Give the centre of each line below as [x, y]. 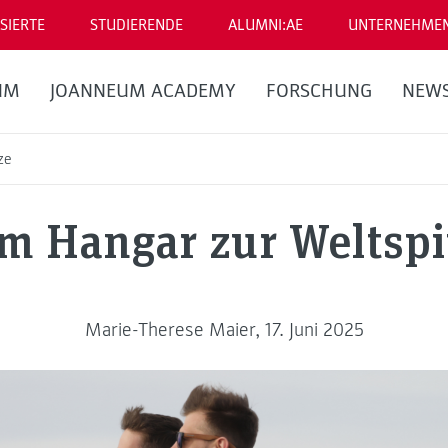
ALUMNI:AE [265, 25]
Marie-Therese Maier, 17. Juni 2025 [224, 329]
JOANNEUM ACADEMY [143, 91]
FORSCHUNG [319, 91]
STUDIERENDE [136, 25]
